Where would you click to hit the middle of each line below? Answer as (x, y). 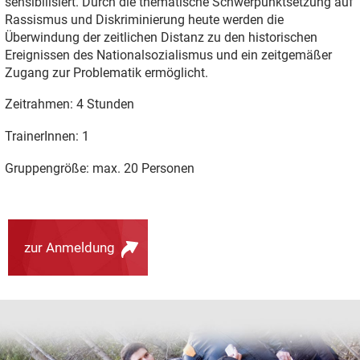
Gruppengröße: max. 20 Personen (99, 168)
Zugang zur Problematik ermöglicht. (106, 72)
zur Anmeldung (70, 247)
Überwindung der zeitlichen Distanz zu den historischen (161, 37)
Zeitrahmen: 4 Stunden (69, 104)
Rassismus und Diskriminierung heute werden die (144, 19)
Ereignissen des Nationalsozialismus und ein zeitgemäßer (168, 55)
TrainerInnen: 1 (47, 136)
